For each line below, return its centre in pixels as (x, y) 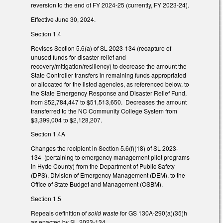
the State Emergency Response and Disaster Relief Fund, (109, 93)
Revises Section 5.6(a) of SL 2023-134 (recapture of (101, 48)
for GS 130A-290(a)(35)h (154, 213)
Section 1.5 (46, 199)
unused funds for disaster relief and (78, 57)
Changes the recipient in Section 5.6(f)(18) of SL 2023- (105, 148)
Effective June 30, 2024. (64, 19)
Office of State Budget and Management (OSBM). (97, 184)
